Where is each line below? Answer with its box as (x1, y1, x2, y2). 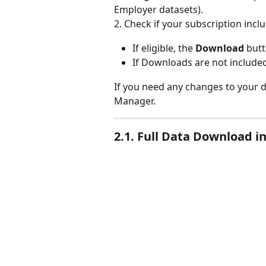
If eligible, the (132, 41, 195, 55)
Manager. (114, 94, 156, 107)
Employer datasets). (114, 3, 203, 17)
